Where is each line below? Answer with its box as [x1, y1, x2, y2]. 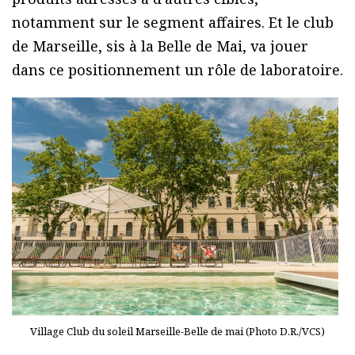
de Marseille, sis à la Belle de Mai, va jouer [12, 36, 308, 56]
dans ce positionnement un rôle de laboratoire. [12, 60, 343, 80]
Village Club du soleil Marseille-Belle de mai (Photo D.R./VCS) [30, 324, 325, 339]
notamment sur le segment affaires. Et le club [12, 13, 334, 32]
